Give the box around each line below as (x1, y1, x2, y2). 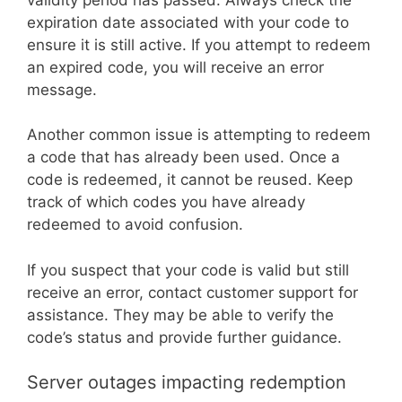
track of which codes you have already (27, 193, 305, 212)
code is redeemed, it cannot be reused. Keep (27, 170, 353, 189)
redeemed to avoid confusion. (27, 215, 243, 234)
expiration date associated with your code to (27, 13, 349, 31)
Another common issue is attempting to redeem (27, 126, 371, 144)
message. (27, 80, 97, 99)
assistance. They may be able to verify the (27, 305, 334, 324)
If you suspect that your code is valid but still (27, 260, 349, 279)
